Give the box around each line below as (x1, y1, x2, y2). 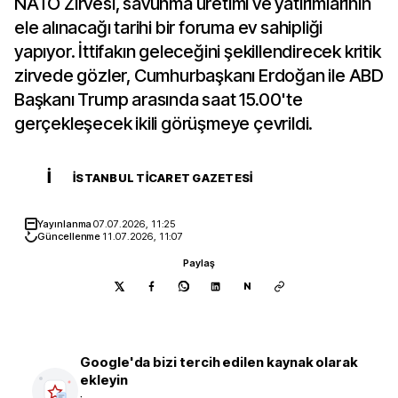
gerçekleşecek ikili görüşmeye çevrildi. (14, 113, 314, 134)
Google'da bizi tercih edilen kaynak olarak (80, 354, 359, 370)
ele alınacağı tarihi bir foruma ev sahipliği (14, 17, 323, 38)
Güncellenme (37, 230, 103, 243)
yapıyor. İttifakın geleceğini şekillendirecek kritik (14, 41, 381, 62)
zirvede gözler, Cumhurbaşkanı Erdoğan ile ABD (14, 65, 385, 86)
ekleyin (80, 371, 128, 388)
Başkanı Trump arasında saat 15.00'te (14, 89, 303, 110)
